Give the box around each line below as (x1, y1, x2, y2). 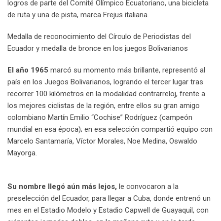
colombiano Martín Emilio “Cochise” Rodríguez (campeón (7, 113, 192, 122)
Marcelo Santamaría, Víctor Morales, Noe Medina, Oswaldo (7, 137, 197, 146)
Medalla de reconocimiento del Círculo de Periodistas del (7, 32, 191, 41)
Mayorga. (7, 148, 37, 158)
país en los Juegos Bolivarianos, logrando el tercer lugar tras (7, 77, 203, 87)
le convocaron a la (117, 182, 179, 191)
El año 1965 (7, 66, 50, 75)
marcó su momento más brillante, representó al (50, 66, 205, 75)
